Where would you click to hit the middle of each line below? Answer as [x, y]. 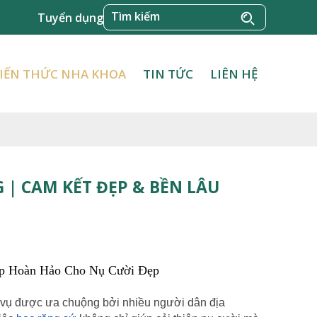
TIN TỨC [168, 74]
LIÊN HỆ [234, 74]
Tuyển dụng [70, 17]
